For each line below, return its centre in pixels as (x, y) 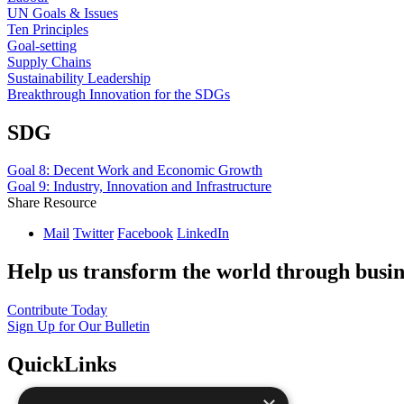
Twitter (93, 234)
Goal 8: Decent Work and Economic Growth (135, 170)
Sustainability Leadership (79, 78)
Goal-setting (42, 45)
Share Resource (52, 203)
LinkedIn (203, 234)
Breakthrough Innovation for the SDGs (119, 94)
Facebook (145, 234)
